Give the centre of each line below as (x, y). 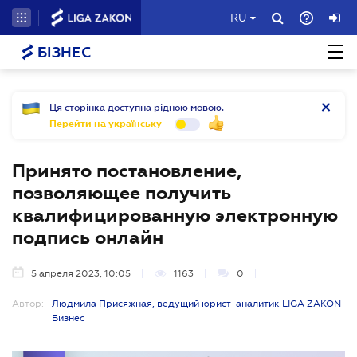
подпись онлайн (88, 237)
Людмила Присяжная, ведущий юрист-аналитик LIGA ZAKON (196, 304)
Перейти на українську (106, 124)
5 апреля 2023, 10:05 (81, 273)
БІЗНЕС (62, 53)
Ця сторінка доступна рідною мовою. (137, 108)
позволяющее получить (122, 193)
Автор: (28, 304)
